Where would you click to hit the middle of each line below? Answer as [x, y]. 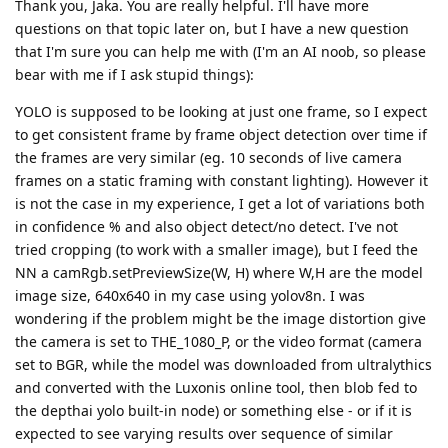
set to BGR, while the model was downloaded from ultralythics [223, 364]
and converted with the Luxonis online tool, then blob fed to [216, 387]
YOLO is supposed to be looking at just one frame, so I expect [221, 111]
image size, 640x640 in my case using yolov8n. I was [190, 295]
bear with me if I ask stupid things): [134, 74]
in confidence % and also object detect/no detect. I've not [206, 226]
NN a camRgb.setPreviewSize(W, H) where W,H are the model [219, 272]
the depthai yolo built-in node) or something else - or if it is [213, 410]
